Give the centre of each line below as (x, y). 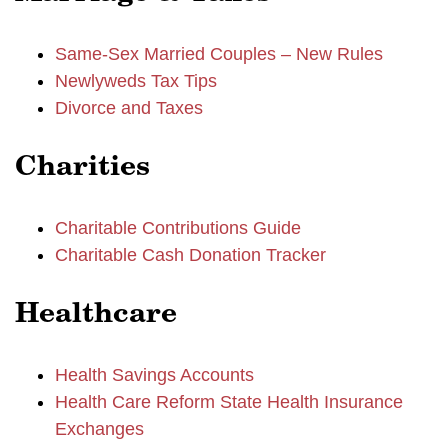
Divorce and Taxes (129, 108)
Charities (82, 168)
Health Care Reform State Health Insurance (229, 402)
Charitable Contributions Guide (178, 228)
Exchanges (99, 429)
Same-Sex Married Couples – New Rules (219, 54)
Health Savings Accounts (154, 375)
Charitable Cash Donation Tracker (190, 255)
